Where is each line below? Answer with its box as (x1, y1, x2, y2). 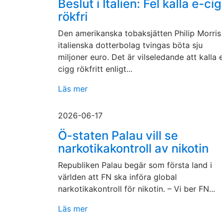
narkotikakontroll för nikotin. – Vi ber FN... (58, 184, 215, 194)
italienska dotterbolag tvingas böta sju (58, 40, 203, 50)
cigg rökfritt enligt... (58, 64, 132, 74)
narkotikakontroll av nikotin (58, 141, 209, 156)
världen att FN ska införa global (58, 172, 177, 182)
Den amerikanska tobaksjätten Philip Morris (58, 28, 221, 38)
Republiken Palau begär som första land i (58, 160, 212, 170)
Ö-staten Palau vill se (58, 128, 178, 143)
